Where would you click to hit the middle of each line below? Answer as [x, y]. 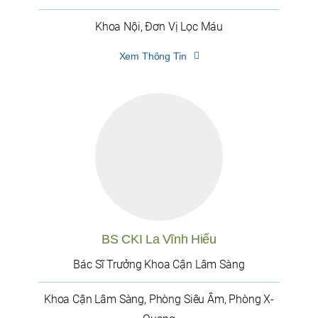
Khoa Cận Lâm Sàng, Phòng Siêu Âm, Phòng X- [159, 300]
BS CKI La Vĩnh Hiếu [159, 240]
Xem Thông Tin [153, 56]
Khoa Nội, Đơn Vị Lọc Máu [159, 27]
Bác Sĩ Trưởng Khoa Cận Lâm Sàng [159, 265]
